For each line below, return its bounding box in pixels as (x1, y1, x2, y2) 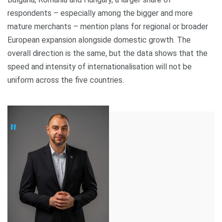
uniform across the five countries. (7, 75, 124, 85)
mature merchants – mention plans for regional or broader (7, 22, 208, 31)
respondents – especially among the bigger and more (7, 8, 193, 18)
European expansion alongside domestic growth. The (7, 35, 191, 45)
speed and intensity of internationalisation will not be (7, 62, 192, 71)
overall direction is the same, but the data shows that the (7, 49, 208, 58)
